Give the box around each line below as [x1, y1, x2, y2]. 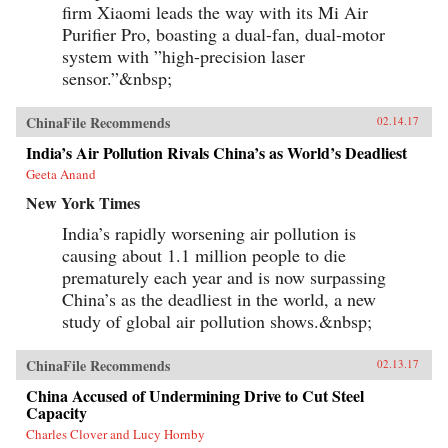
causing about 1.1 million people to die [62, 242, 346, 267]
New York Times [26, 190, 140, 214]
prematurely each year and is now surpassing [62, 264, 386, 289]
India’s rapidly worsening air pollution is [62, 220, 356, 245]
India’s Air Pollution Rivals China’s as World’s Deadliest [26, 140, 407, 164]
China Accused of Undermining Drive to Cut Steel [26, 383, 364, 407]
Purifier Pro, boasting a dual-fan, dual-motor [62, 21, 385, 46]
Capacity [26, 400, 87, 424]
